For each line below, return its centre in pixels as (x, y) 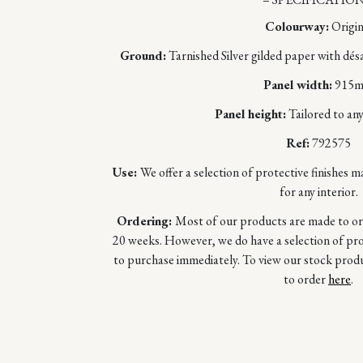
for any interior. (318, 192)
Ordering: (146, 221)
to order (306, 280)
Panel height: (250, 114)
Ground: (143, 56)
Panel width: (298, 85)
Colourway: (297, 27)
